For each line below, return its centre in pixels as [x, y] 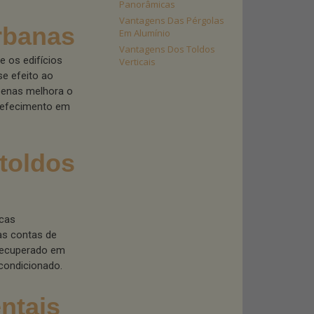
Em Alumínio [145, 33]
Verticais [137, 62]
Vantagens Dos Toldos [167, 49]
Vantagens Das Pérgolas [172, 20]
